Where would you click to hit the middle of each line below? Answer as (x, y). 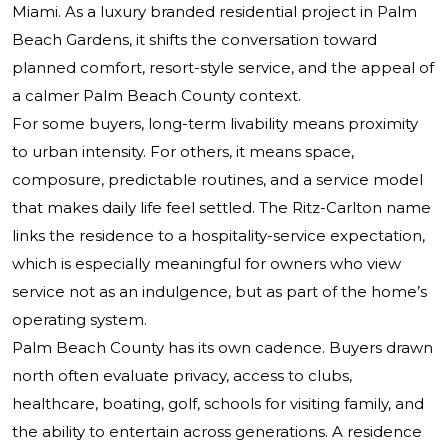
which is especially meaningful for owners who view (206, 264)
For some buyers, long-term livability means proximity (215, 124)
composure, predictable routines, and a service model (217, 180)
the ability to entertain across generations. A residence (217, 432)
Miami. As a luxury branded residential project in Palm (214, 12)
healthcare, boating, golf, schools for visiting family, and (218, 404)
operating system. (79, 320)
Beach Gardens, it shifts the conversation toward (194, 40)
